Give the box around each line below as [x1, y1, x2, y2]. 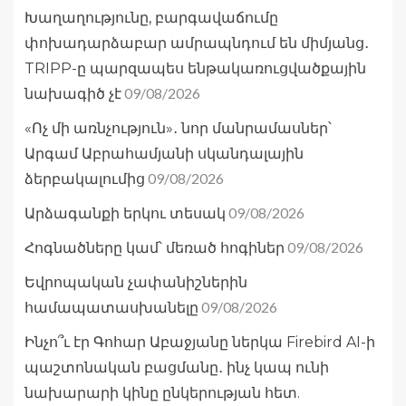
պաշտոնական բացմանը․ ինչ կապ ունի [24, 359, 329, 377]
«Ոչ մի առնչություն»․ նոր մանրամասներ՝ [24, 120, 332, 138]
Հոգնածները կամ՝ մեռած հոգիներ [24, 239, 285, 257]
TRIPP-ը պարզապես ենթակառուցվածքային [24, 60, 366, 78]
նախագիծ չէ [24, 85, 121, 103]
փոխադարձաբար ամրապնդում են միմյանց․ [24, 34, 369, 53]
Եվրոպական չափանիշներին [24, 274, 247, 292]
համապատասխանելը [24, 299, 198, 317]
